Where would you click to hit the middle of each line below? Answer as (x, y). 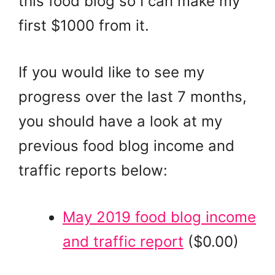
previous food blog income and (126, 145)
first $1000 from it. (84, 25)
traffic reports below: (93, 170)
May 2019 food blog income (159, 217)
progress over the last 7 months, (133, 96)
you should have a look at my (120, 121)
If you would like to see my (111, 72)
